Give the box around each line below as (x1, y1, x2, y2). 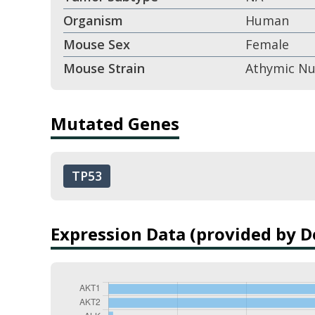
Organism (63, 12, 123, 29)
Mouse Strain (63, 60, 145, 77)
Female (245, 36, 289, 53)
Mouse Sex (63, 36, 130, 53)
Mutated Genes (51, 112, 179, 135)
